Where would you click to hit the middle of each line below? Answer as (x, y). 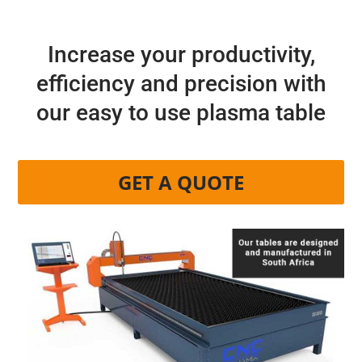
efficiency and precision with (181, 84)
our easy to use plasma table (181, 113)
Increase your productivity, (181, 55)
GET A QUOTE (181, 182)
